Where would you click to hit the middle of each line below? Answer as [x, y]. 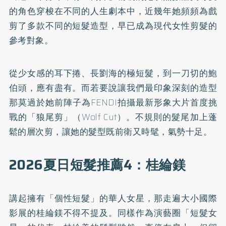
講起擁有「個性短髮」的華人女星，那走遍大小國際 [113, 198]
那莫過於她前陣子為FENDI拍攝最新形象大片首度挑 [113, 102]
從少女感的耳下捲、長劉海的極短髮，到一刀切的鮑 [113, 73]
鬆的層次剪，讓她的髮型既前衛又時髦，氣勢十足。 [110, 132]
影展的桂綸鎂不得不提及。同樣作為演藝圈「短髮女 [113, 213]
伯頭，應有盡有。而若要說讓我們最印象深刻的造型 [113, 88]
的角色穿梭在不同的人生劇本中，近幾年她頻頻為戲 [113, 11]
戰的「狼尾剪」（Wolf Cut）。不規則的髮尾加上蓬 [113, 117]
